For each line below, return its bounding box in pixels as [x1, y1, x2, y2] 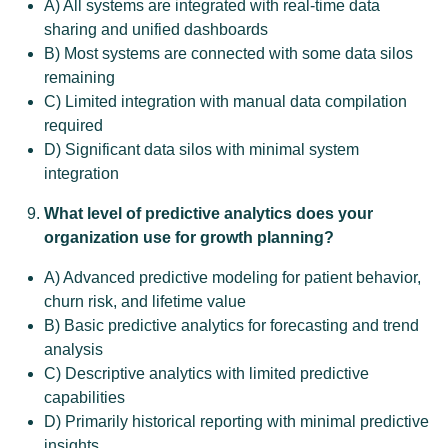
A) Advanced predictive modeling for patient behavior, [44, 269, 421, 286]
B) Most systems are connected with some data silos [44, 45, 413, 62]
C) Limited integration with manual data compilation [44, 93, 407, 110]
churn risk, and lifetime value [44, 293, 246, 310]
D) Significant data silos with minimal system [44, 141, 359, 158]
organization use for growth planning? [44, 229, 334, 246]
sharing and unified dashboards [44, 21, 268, 38]
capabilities [44, 389, 125, 406]
